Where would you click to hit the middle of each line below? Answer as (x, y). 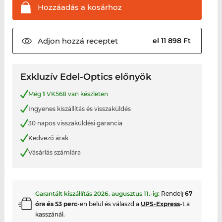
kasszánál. (50, 214)
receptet (101, 41)
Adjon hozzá (61, 41)
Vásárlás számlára (54, 152)
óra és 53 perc (56, 204)
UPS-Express (160, 204)
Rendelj (173, 193)
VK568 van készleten (76, 94)
